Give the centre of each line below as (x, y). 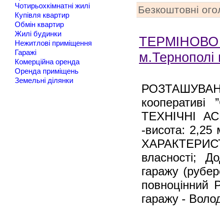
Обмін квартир (39, 25)
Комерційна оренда (47, 62)
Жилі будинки (38, 34)
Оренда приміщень (47, 71)
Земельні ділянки (44, 81)
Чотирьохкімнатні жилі (52, 6)
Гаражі (26, 53)
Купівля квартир (42, 15)
